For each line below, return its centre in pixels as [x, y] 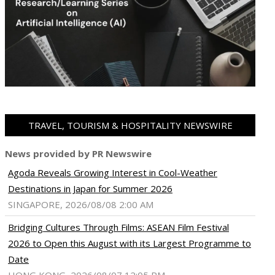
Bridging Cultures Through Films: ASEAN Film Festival [118, 227]
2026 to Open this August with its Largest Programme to [130, 243]
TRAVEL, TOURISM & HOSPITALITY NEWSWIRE [130, 126]
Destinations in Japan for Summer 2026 [90, 189]
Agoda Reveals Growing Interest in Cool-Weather [113, 173]
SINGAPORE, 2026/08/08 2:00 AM [81, 205]
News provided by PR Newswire [78, 154]
